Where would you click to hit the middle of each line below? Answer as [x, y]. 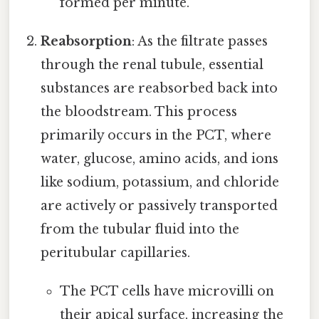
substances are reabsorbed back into [159, 88]
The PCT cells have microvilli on [167, 291]
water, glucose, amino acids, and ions [160, 158]
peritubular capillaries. [116, 252]
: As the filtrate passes [200, 41]
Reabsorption [87, 41]
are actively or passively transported [159, 205]
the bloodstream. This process [139, 111]
